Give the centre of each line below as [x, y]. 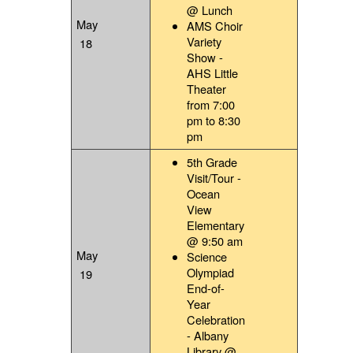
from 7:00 [211, 105]
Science [207, 257]
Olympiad [211, 273]
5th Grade [212, 162]
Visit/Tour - [214, 178]
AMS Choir [215, 26]
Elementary [216, 225]
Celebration [216, 320]
